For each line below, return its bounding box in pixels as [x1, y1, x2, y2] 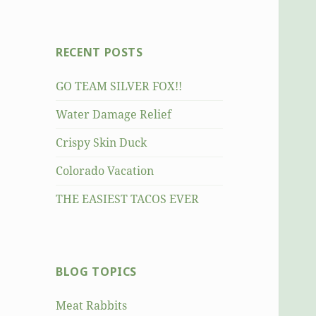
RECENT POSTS [56, 44, 143, 61]
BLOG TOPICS [56, 264, 138, 280]
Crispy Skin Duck [56, 135, 147, 151]
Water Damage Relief [56, 107, 172, 123]
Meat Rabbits [56, 298, 128, 314]
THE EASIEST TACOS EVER [56, 191, 200, 207]
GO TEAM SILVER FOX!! [56, 78, 183, 95]
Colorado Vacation [56, 163, 154, 179]
